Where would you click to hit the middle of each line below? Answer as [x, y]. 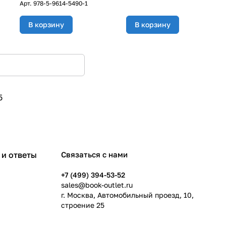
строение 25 [83, 205]
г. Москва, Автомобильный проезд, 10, [127, 195]
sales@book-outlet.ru [97, 185]
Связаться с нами [94, 155]
